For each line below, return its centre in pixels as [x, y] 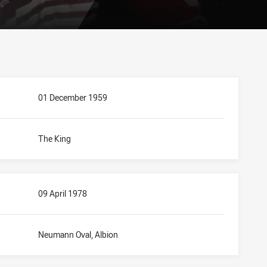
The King [55, 138]
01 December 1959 [73, 97]
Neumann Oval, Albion [78, 234]
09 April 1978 [63, 193]
